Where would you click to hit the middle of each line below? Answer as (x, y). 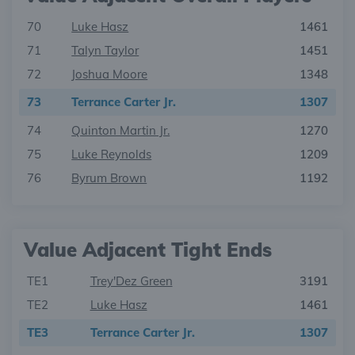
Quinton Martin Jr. (121, 130)
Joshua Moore (110, 74)
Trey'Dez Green (131, 281)
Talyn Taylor (105, 50)
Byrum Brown (109, 178)
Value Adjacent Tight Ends (148, 250)
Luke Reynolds (112, 154)
